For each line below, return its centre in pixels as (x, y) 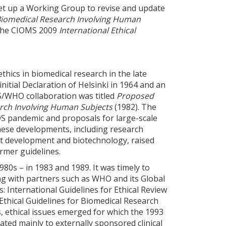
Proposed (135, 96)
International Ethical (97, 30)
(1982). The (134, 107)
